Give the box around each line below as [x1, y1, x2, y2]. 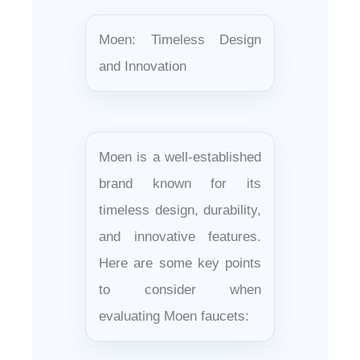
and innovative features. [99, 228, 261, 244]
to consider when [99, 281, 261, 297]
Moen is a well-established [99, 149, 261, 165]
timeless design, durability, [99, 202, 261, 218]
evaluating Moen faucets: [99, 308, 249, 324]
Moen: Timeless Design [99, 31, 261, 47]
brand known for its [99, 175, 261, 191]
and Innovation [99, 58, 186, 74]
